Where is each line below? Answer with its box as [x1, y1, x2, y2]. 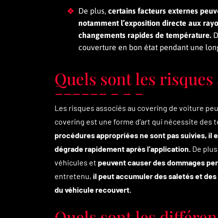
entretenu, [54, 171, 93, 181]
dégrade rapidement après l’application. [54, 144, 191, 153]
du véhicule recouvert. [54, 185, 131, 194]
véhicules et [54, 158, 98, 167]
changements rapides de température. [78, 31, 211, 39]
